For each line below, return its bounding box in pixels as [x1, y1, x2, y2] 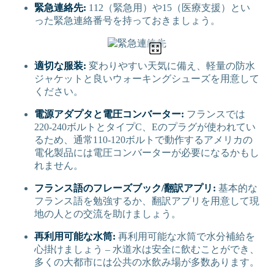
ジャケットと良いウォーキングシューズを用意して [34, 73, 259, 84]
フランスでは [184, 109, 245, 120]
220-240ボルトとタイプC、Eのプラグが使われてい [34, 122, 256, 133]
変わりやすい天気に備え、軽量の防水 [86, 61, 255, 72]
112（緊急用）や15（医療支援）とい [86, 2, 250, 13]
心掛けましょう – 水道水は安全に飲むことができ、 [34, 244, 259, 255]
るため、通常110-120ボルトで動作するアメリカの [34, 135, 253, 146]
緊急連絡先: [34, 2, 86, 13]
